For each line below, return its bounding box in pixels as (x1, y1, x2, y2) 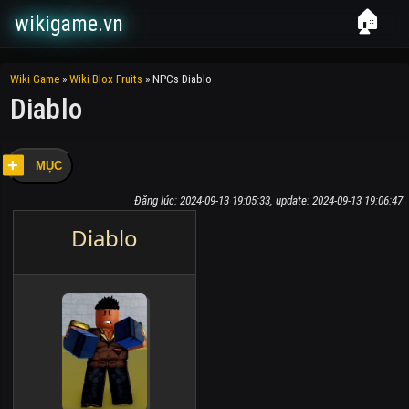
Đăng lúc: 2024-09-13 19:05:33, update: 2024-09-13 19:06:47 (134, 193, 404, 207)
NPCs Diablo (152, 72, 212, 87)
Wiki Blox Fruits (68, 72, 142, 87)
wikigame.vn (15, 11, 123, 37)
